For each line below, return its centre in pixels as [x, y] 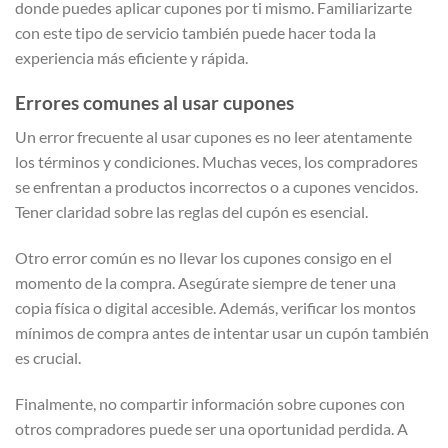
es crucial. [48, 357]
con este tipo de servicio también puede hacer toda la [195, 32]
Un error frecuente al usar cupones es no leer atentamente [213, 137]
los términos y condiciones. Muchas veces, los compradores [216, 162]
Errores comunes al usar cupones [154, 102]
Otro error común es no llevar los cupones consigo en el [203, 257]
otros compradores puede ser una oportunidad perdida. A [211, 428]
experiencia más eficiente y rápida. [131, 57]
